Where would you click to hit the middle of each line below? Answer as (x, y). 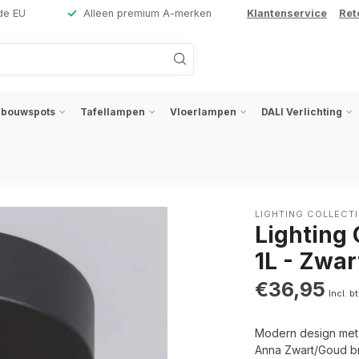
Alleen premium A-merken (147, 13)
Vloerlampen (203, 112)
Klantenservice (287, 13)
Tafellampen (113, 112)
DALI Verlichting (302, 112)
